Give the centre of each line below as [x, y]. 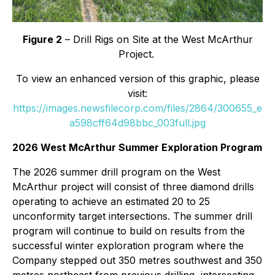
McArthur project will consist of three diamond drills [133, 186]
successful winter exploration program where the [128, 245]
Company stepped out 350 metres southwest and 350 [137, 260]
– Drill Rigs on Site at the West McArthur [157, 39]
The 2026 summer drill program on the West [116, 172]
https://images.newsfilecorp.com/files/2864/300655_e [137, 108]
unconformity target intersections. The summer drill [132, 216]
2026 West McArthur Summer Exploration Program [137, 147]
